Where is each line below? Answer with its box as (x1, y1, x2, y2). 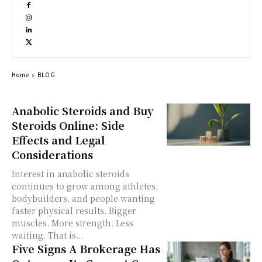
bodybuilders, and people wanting (12, 192, 155, 205)
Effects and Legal (12, 132, 105, 148)
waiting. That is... (12, 229, 83, 242)
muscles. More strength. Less (12, 217, 133, 229)
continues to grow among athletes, (12, 180, 158, 192)
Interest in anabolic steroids (12, 168, 129, 180)
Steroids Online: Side (12, 118, 125, 133)
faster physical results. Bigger (12, 205, 136, 217)
